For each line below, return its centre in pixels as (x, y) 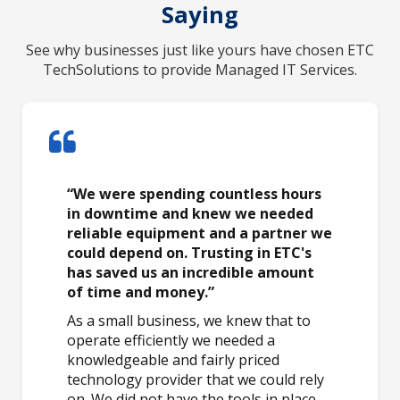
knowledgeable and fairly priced (173, 359)
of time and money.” (141, 292)
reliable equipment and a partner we (200, 233)
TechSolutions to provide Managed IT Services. (200, 69)
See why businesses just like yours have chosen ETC (200, 50)
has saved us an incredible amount (191, 272)
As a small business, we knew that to (189, 320)
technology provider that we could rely (196, 379)
